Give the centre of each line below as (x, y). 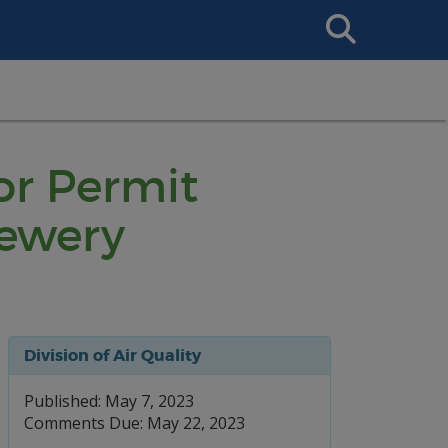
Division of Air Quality (112, 355)
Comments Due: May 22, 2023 (134, 423)
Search (338, 14)
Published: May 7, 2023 (108, 401)
